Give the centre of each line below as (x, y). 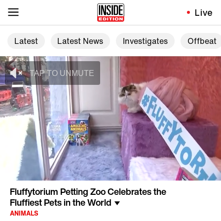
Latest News (80, 41)
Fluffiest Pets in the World (61, 203)
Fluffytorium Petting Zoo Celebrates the (88, 192)
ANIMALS (24, 214)
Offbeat (202, 41)
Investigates (145, 41)
